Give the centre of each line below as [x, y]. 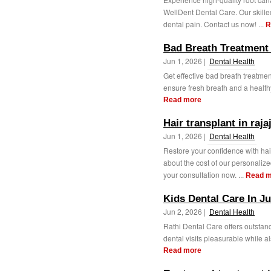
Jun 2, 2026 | [185, 211]
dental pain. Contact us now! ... [214, 24]
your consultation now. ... [204, 175]
